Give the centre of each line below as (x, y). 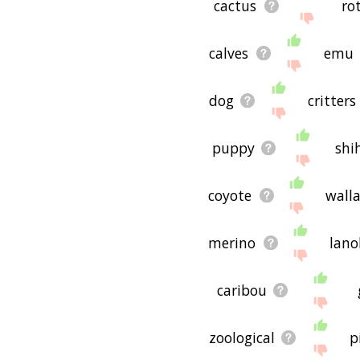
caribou (242, 290)
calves (229, 53)
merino (232, 242)
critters (332, 100)
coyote (230, 195)
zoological (242, 337)
